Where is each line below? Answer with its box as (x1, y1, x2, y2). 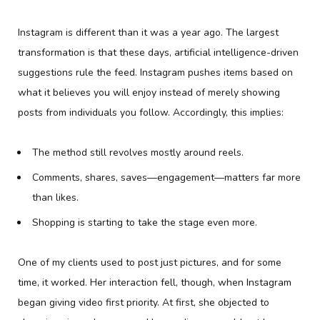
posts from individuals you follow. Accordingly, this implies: (18, 106, 284, 120)
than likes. (32, 191, 79, 205)
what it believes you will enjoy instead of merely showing (18, 86, 280, 100)
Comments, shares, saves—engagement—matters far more (32, 171, 301, 185)
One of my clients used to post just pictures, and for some (18, 256, 281, 270)
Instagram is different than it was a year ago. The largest (18, 26, 279, 40)
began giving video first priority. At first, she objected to (18, 296, 269, 310)
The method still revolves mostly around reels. (32, 146, 244, 160)
